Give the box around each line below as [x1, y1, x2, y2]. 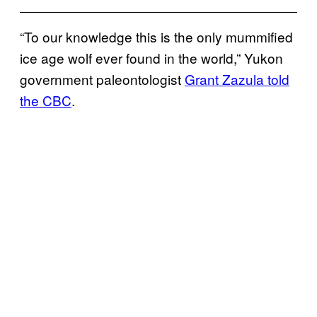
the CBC [20, 90, 71, 110]
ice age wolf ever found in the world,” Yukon [20, 47, 283, 67]
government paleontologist [20, 69, 185, 88]
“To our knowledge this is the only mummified [20, 26, 293, 46]
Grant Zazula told [185, 69, 289, 88]
